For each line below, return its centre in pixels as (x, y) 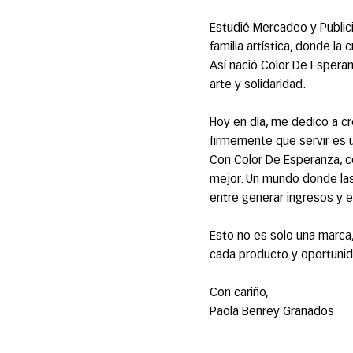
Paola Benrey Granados (271, 312)
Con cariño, (239, 293)
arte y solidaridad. (257, 85)
